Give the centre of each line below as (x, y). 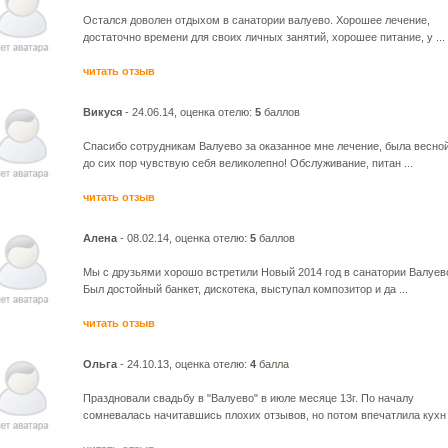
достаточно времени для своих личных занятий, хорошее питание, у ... (264, 37)
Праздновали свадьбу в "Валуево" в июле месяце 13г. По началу (248, 398)
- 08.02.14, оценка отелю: (183, 238)
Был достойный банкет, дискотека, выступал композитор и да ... (245, 289)
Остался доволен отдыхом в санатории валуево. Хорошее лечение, (256, 20)
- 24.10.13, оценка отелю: (183, 364)
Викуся (102, 112)
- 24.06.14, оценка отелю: (188, 112)
